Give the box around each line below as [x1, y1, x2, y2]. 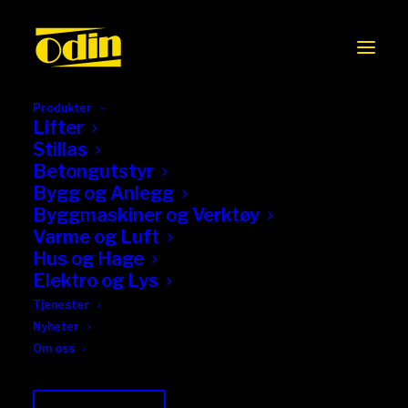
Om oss [33, 342, 75, 355]
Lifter [33, 117, 84, 138]
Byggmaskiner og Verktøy [33, 204, 260, 226]
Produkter [33, 101, 92, 115]
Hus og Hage [33, 248, 144, 270]
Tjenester [33, 298, 89, 311]
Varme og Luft [33, 226, 159, 248]
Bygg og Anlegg [33, 182, 174, 204]
